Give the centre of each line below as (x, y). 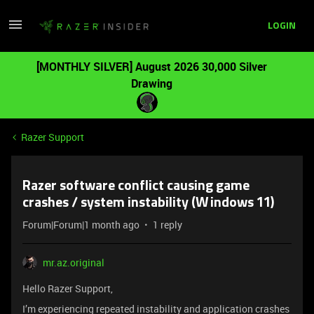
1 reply (168, 225)
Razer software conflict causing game (136, 186)
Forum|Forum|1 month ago (81, 225)
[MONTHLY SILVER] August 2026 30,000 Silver (151, 67)
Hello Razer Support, (68, 288)
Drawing (151, 83)
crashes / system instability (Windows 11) (148, 203)
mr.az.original (74, 262)
